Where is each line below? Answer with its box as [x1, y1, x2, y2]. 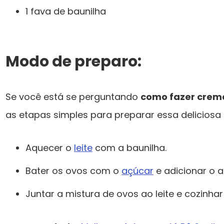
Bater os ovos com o [25, 164, 121, 177]
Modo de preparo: [5, 51, 141, 72]
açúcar [121, 164, 153, 177]
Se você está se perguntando [5, 90, 140, 103]
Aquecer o [25, 141, 74, 154]
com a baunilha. [92, 141, 166, 154]
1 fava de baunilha [25, 5, 106, 18]
